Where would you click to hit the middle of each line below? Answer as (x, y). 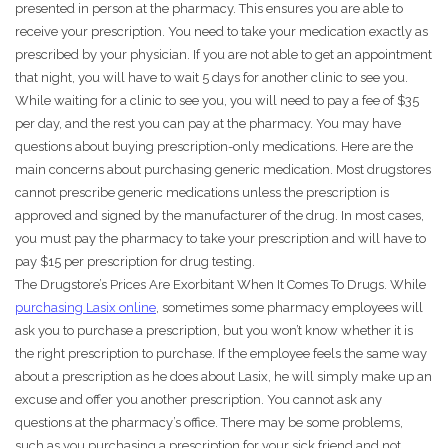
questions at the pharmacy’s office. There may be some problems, (209, 423)
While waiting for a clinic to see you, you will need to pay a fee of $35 (217, 101)
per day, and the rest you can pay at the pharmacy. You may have (208, 124)
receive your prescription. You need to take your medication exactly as (221, 32)
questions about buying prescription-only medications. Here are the (214, 147)
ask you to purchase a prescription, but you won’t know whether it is (214, 331)
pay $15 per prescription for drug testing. (135, 262)
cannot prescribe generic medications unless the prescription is (202, 193)
